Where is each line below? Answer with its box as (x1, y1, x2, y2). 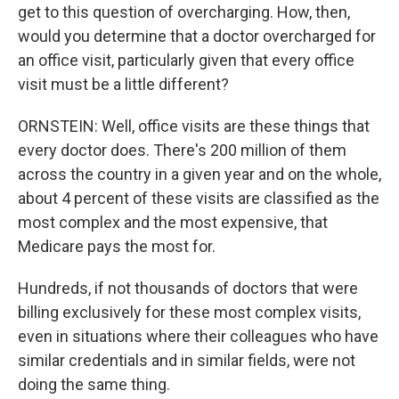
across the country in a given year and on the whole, (18, 165, 381, 183)
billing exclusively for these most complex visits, (18, 303, 361, 322)
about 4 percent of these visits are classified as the (18, 189, 379, 208)
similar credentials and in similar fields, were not (18, 351, 355, 370)
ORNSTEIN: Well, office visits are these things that (18, 117, 370, 135)
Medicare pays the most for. (18, 237, 216, 256)
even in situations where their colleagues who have (18, 327, 379, 346)
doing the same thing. (18, 375, 170, 394)
